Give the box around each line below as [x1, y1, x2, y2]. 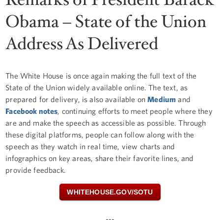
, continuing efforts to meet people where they [57, 106, 213, 115]
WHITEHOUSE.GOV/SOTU [67, 188, 153, 196]
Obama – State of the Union [5, 10, 207, 33]
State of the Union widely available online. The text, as [5, 82, 188, 92]
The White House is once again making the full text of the [5, 71, 197, 80]
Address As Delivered [5, 32, 159, 55]
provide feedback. [5, 165, 70, 174]
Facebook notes [5, 106, 58, 115]
